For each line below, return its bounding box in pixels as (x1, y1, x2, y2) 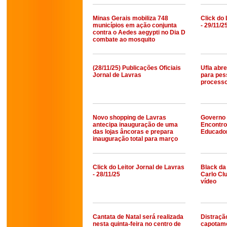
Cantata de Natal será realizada (93, 213, 183, 220)
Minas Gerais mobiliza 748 (93, 15, 168, 22)
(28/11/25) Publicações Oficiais (93, 64, 181, 71)
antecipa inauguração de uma (93, 121, 178, 128)
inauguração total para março (93, 135, 178, 142)
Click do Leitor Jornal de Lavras (93, 164, 184, 171)
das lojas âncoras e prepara (93, 128, 173, 135)
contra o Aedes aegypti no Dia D (93, 29, 185, 36)
